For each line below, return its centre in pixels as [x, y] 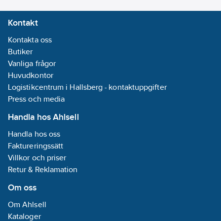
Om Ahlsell [27, 204]
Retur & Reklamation [43, 169]
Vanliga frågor [32, 63]
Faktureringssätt [36, 146]
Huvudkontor [31, 75]
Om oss [22, 187]
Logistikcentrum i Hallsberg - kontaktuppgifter [87, 87]
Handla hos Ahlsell [43, 117]
